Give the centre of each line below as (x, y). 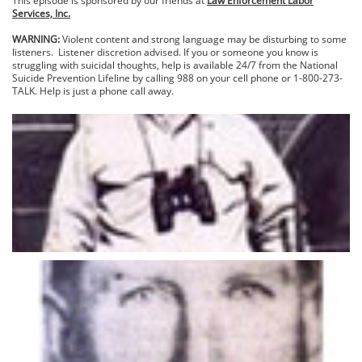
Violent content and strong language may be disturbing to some (204, 39)
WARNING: (37, 39)
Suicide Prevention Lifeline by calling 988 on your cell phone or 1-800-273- (177, 78)
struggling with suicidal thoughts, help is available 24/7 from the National (175, 65)
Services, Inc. (41, 13)
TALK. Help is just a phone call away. (93, 91)
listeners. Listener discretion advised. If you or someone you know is (165, 52)
